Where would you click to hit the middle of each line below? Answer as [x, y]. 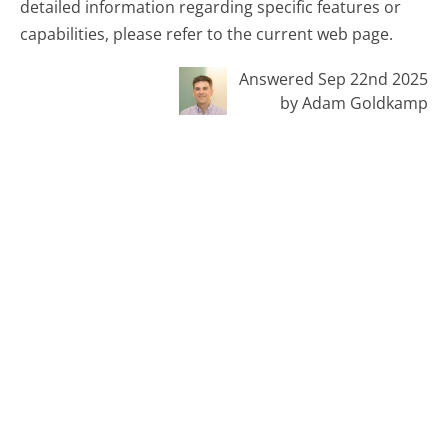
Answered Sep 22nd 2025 [333, 79]
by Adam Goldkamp [353, 103]
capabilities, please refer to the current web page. [207, 34]
